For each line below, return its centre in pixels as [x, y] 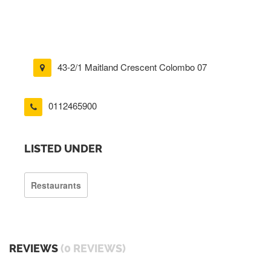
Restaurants [56, 185]
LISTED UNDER [63, 148]
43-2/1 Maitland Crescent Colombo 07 [132, 67]
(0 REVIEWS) [93, 248]
